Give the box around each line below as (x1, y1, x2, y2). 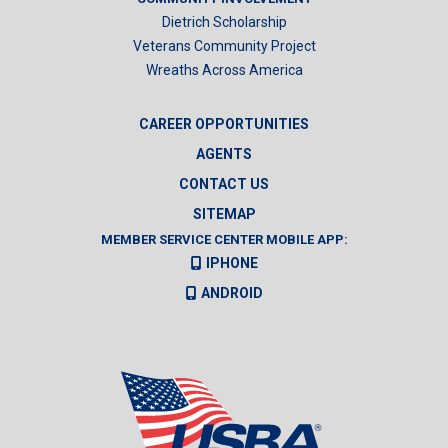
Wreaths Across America (145, 61, 303, 78)
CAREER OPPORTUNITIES (139, 115, 309, 132)
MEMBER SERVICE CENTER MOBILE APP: (100, 231, 348, 247)
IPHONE (205, 254, 258, 271)
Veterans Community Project (132, 37, 316, 54)
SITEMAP (192, 205, 256, 222)
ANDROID (200, 284, 263, 301)
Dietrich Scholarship (161, 13, 287, 30)
